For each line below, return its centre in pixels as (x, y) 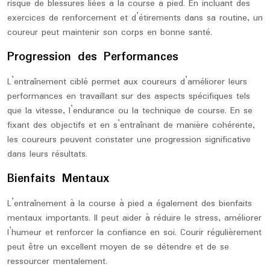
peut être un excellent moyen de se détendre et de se (118, 247)
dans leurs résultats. (47, 154)
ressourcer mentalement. (57, 262)
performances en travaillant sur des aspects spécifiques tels (129, 96)
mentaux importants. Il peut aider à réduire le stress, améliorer (134, 218)
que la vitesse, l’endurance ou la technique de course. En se (130, 111)
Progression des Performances (93, 57)
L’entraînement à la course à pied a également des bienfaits (130, 204)
